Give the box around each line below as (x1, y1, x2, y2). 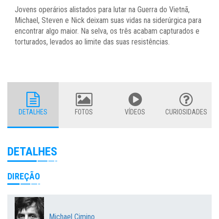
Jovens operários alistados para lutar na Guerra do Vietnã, (15, 4, 190, 14)
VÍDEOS (125, 108, 146, 116)
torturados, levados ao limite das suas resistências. (15, 37, 170, 46)
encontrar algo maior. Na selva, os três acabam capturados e (15, 26, 199, 36)
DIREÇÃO (7, 171, 40, 181)
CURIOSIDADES (165, 108, 207, 116)
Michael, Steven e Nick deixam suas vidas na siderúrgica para (15, 15, 201, 25)
